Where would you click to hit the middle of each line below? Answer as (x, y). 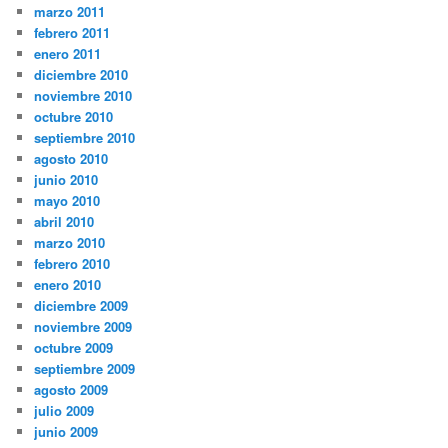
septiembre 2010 (85, 138)
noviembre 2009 (83, 327)
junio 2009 (66, 432)
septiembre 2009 (85, 369)
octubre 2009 (74, 348)
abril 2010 (64, 222)
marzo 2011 (70, 12)
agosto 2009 (71, 390)
